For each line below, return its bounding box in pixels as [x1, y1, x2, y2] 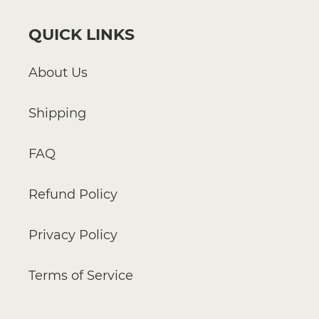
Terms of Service [28, 268, 133, 284]
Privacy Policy [28, 227, 117, 244]
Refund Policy [28, 187, 117, 203]
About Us [28, 65, 88, 81]
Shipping [28, 105, 86, 122]
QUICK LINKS [28, 24, 135, 44]
